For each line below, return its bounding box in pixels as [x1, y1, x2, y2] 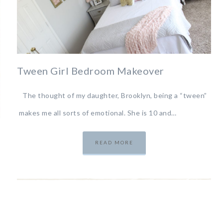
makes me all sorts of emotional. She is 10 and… [19, 108, 177, 117]
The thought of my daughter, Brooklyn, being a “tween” [19, 91, 207, 100]
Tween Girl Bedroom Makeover [17, 64, 164, 77]
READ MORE [95, 139, 133, 145]
